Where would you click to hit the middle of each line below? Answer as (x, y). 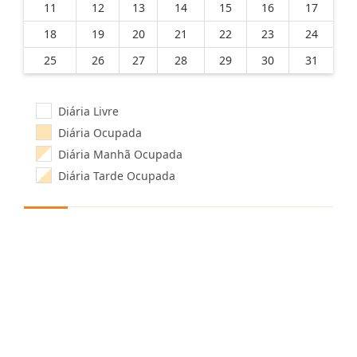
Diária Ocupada (97, 132)
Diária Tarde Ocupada (114, 175)
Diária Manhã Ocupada (117, 154)
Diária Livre (85, 111)
